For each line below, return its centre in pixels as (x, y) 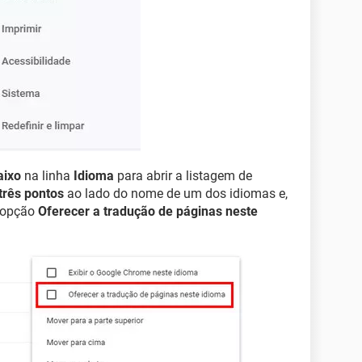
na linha (47, 176)
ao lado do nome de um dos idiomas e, (176, 194)
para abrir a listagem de (183, 176)
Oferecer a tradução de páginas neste (148, 211)
